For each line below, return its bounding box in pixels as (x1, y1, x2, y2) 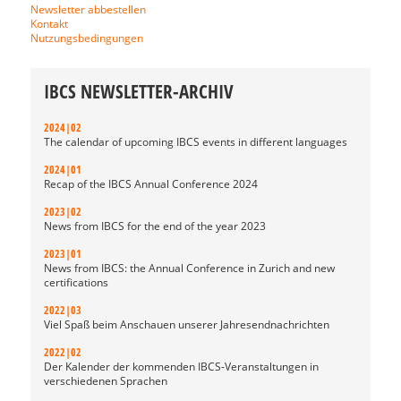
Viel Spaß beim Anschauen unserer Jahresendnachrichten (44, 317, 329, 332)
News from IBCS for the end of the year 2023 (44, 218, 266, 234)
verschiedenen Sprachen (44, 373, 167, 388)
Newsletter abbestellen (30, 2, 146, 17)
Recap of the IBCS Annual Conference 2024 (44, 176, 258, 192)
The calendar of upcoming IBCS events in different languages (44, 134, 347, 149)
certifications (44, 275, 108, 290)
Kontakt (30, 16, 68, 31)
